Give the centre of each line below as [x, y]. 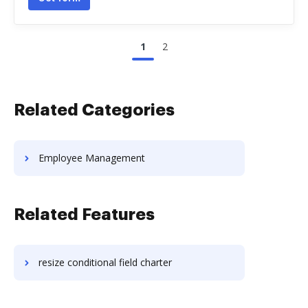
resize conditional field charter [105, 262]
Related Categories [94, 110]
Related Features [84, 214]
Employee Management [92, 158]
